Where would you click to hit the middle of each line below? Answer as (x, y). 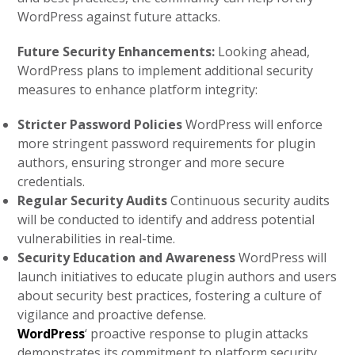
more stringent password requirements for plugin (167, 143)
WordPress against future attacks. (119, 17)
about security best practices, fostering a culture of (170, 296)
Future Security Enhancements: (118, 52)
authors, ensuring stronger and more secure (151, 162)
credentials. (52, 181)
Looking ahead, (264, 52)
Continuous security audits (249, 200)
